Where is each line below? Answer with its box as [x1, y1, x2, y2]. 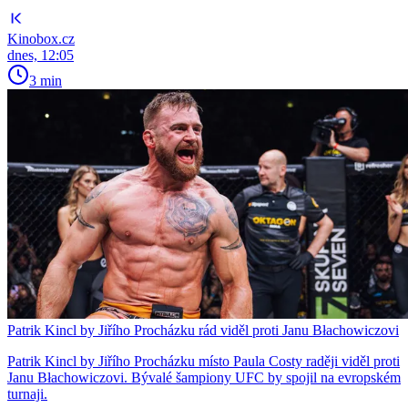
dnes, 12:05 [7, 47, 74, 64]
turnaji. [7, 386, 47, 403]
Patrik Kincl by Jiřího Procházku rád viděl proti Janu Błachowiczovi [7, 322, 399, 339]
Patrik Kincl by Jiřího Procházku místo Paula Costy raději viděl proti [7, 353, 400, 370]
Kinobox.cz [7, 31, 75, 47]
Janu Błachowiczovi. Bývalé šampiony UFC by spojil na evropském [7, 370, 401, 386]
